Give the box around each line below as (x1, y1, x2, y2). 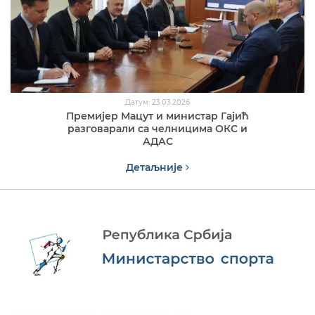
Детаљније (126, 161, 186, 174)
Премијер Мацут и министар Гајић (66, 110, 249, 123)
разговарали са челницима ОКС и (67, 122, 247, 136)
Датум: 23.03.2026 (125, 98, 190, 108)
